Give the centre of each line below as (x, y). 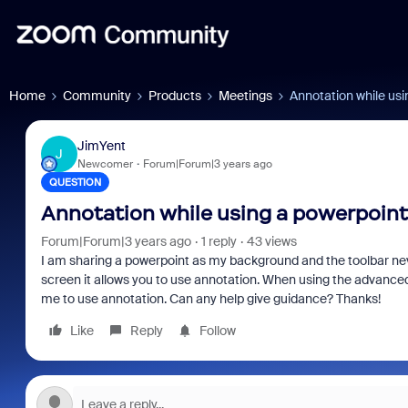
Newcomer (105, 163)
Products (175, 96)
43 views (271, 241)
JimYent (101, 145)
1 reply (219, 241)
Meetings (245, 96)
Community (97, 96)
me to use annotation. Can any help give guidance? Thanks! (212, 299)
